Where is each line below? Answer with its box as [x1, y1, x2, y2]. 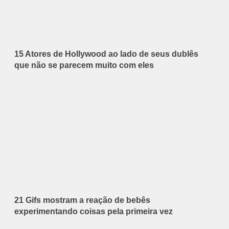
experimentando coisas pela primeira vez [14, 207, 173, 216]
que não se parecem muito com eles [14, 61, 154, 70]
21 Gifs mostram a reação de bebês [14, 196, 150, 205]
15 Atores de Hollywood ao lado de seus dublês [14, 50, 198, 59]
